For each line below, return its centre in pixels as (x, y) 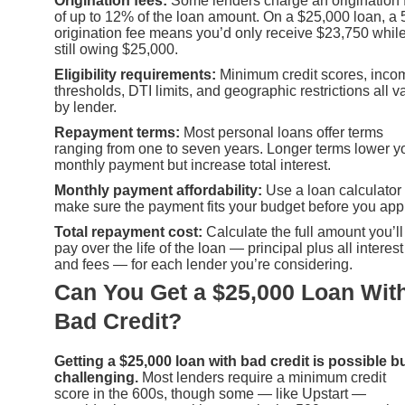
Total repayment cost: (128, 232)
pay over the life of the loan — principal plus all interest (229, 249)
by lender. (85, 108)
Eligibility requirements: (135, 75)
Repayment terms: (117, 133)
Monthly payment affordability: (158, 191)
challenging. (96, 378)
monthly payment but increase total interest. (193, 165)
